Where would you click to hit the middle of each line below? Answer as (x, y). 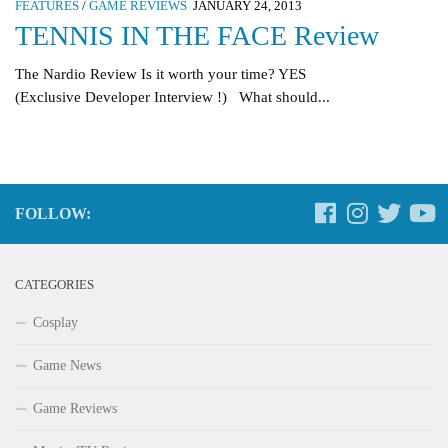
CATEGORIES (54, 285)
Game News (67, 366)
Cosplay (55, 323)
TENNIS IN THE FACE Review (197, 36)
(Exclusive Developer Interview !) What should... (172, 97)
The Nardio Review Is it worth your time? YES (160, 74)
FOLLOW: (53, 214)
